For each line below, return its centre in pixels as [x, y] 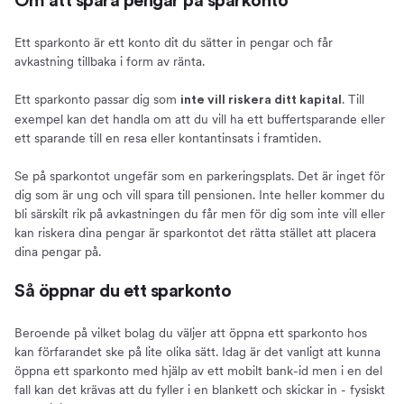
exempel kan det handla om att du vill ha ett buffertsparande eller [200, 119]
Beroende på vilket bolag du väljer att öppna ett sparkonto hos [191, 332]
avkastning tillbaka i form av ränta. [110, 61]
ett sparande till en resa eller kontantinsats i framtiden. [168, 138]
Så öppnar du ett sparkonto [123, 291]
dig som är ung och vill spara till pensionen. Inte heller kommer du [200, 194]
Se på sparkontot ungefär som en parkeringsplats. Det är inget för [200, 175]
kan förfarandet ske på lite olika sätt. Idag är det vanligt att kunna [197, 351]
